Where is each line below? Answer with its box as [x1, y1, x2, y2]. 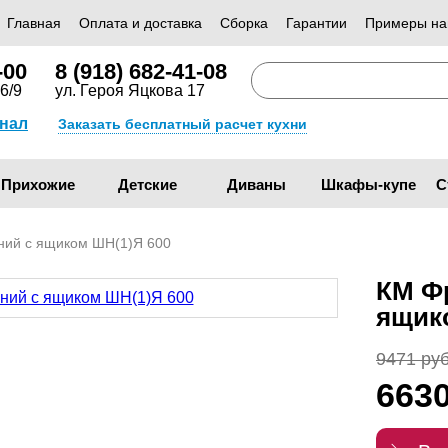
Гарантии [286, 15, 347, 31]
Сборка [220, 15, 268, 31]
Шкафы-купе [321, 176, 417, 193]
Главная [7, 15, 61, 31]
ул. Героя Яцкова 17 [55, 82, 206, 99]
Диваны [227, 176, 287, 193]
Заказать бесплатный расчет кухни [58, 115, 307, 132]
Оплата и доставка [79, 15, 202, 31]
